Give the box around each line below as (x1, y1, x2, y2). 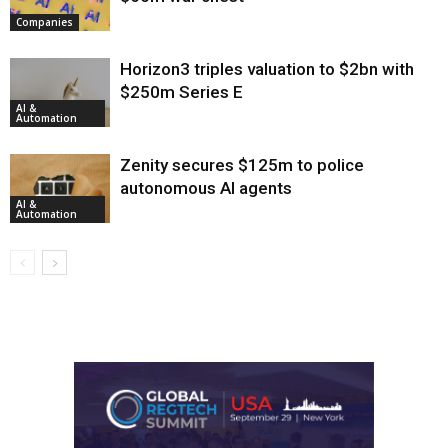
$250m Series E (120, 82, 243, 103)
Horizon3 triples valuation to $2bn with (120, 59, 414, 80)
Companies (16, 14, 73, 29)
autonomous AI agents (120, 178, 292, 199)
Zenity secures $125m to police (120, 155, 364, 176)
